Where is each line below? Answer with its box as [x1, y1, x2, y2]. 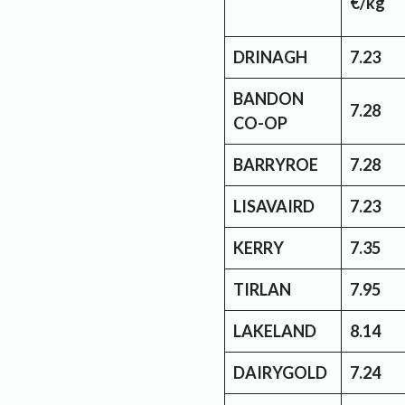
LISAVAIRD [233, 195, 315, 216]
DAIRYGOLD [233, 362, 327, 382]
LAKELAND [233, 320, 316, 341]
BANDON [233, 88, 304, 108]
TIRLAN [233, 278, 291, 299]
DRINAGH [233, 46, 307, 67]
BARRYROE [233, 154, 318, 174]
